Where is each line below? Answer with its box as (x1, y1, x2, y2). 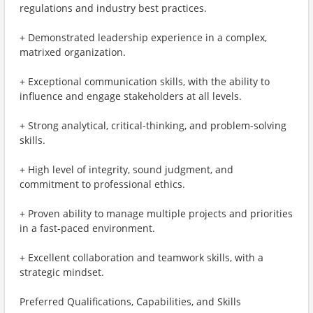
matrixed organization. (20, 45, 126, 59)
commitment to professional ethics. (20, 177, 185, 191)
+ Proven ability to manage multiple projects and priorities (20, 207, 293, 220)
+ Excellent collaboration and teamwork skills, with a (20, 251, 263, 264)
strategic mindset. (20, 265, 104, 279)
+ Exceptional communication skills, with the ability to (20, 75, 270, 88)
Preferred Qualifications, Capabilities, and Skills (20, 295, 241, 308)
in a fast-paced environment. (20, 221, 155, 235)
